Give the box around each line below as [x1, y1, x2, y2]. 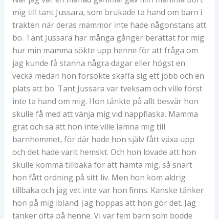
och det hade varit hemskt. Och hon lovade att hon [12, 146, 196, 157]
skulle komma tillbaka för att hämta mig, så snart [12, 159, 192, 170]
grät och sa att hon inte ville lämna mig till [12, 121, 165, 132]
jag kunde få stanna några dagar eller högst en [12, 57, 185, 68]
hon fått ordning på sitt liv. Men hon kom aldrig [12, 172, 186, 183]
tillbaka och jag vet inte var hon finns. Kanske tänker [12, 184, 204, 196]
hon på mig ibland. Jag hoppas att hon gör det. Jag [12, 197, 196, 208]
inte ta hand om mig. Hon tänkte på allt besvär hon [12, 95, 198, 107]
